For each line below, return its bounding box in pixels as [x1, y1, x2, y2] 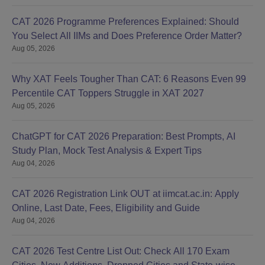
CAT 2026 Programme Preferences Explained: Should [12, 17, 239, 27]
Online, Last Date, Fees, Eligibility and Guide [12, 203, 200, 214]
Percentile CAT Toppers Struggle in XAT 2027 [12, 88, 204, 99]
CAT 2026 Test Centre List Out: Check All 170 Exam [12, 246, 230, 257]
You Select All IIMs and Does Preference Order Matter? [12, 31, 242, 41]
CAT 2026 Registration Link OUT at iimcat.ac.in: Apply [12, 189, 239, 199]
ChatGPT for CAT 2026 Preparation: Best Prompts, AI [12, 131, 235, 142]
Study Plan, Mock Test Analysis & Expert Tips [12, 146, 202, 156]
